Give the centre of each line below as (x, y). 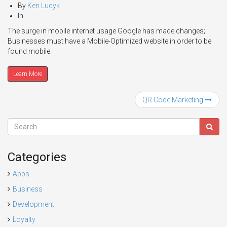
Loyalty (24, 219)
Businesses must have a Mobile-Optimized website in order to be (109, 41)
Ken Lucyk (44, 6)
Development (33, 204)
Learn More (28, 74)
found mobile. (30, 51)
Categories (37, 157)
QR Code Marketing (174, 100)
